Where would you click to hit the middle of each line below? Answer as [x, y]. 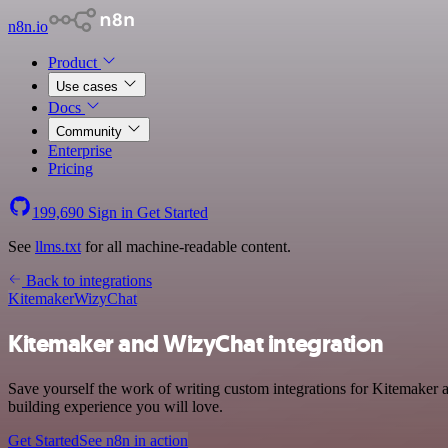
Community [91, 131]
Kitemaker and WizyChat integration [196, 343]
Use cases [89, 86]
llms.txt [58, 246]
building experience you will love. [115, 406]
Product [74, 62]
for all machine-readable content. [186, 246]
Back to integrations [87, 280]
